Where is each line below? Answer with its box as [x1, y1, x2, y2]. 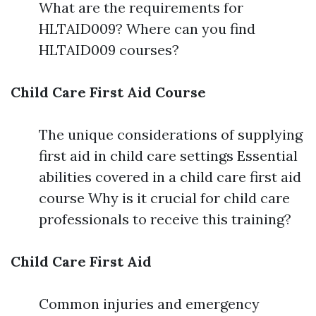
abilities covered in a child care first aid [39, 168, 301, 186]
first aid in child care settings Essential [39, 147, 298, 165]
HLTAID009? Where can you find [39, 20, 255, 38]
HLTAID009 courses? [39, 41, 179, 59]
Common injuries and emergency [39, 295, 260, 313]
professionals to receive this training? [39, 210, 291, 229]
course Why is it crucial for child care [39, 189, 290, 207]
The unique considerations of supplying [39, 126, 303, 144]
